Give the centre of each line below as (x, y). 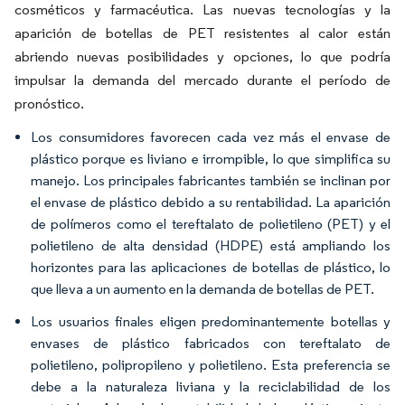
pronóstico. (49, 104)
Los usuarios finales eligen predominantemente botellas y (211, 321)
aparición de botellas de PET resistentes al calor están (202, 33)
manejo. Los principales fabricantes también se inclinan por (211, 180)
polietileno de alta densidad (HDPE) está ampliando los (211, 245)
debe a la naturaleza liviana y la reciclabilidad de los (211, 386)
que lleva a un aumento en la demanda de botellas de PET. (202, 289)
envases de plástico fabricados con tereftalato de (211, 343)
